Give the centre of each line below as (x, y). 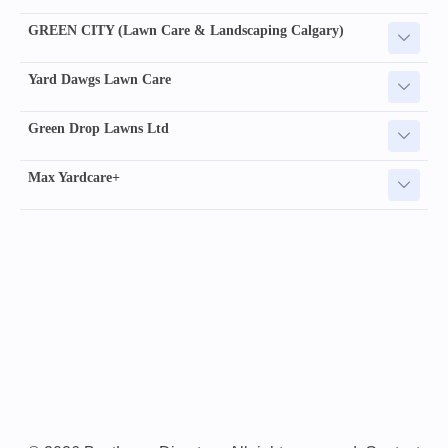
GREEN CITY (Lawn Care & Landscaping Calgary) (186, 30)
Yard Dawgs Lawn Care (99, 79)
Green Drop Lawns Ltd (98, 128)
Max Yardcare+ (74, 177)
